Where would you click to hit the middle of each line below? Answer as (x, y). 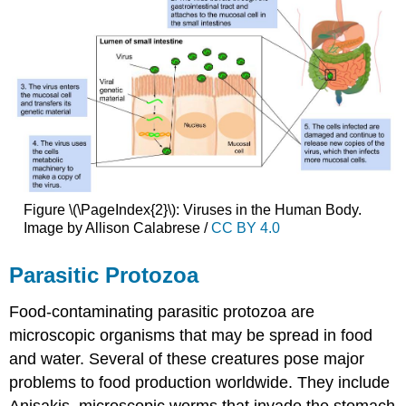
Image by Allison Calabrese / (117, 227)
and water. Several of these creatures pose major (187, 359)
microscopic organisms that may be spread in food (191, 336)
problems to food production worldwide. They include (200, 383)
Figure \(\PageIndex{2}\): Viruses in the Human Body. (192, 209)
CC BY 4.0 (245, 227)
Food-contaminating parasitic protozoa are (162, 312)
